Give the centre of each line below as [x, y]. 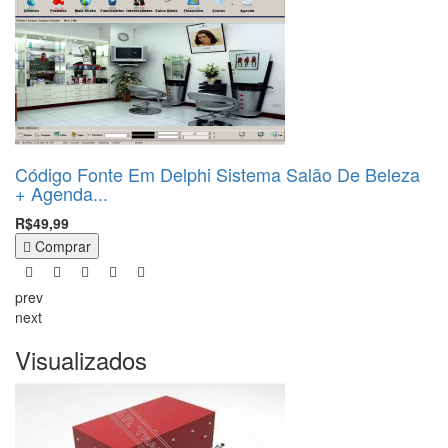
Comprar [63, 246]
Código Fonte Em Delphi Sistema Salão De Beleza [217, 174]
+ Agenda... [61, 193]
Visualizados [81, 359]
